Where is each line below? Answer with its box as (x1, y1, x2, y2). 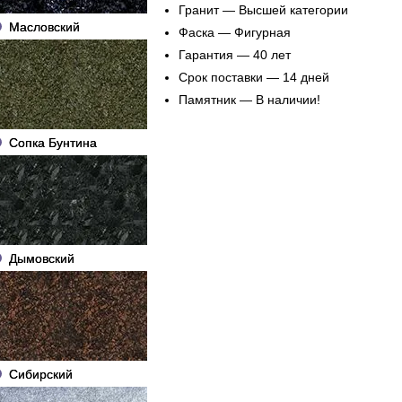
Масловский (9, 19, 80, 34)
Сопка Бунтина (9, 135, 97, 150)
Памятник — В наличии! (179, 92, 320, 108)
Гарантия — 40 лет (179, 48, 291, 63)
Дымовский (9, 250, 74, 266)
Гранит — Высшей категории (179, 3, 348, 18)
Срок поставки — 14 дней (179, 70, 329, 85)
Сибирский (9, 366, 73, 381)
